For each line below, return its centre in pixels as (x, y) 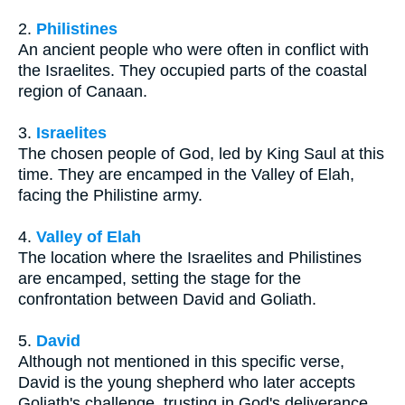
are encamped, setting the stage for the (160, 278)
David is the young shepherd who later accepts (187, 382)
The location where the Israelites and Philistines (190, 257)
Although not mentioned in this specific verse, (181, 361)
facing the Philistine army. (110, 195)
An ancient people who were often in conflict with (193, 49)
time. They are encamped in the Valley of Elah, (186, 174)
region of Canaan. (83, 91)
